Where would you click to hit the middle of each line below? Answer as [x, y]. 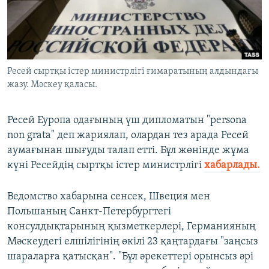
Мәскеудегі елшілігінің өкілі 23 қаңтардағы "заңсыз [133, 242]
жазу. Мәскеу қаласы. [52, 85]
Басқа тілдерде [56, 67]
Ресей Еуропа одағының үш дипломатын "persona [127, 121]
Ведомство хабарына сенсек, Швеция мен [109, 197]
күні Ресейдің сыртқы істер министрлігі [106, 166]
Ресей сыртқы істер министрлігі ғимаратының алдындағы [133, 72]
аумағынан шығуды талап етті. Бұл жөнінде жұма [128, 151]
